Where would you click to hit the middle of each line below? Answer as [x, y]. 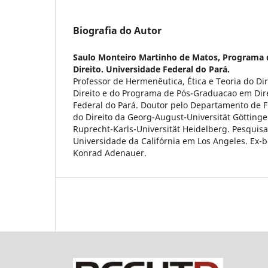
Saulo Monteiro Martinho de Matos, [148, 57]
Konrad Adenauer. [110, 153]
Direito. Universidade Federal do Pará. [151, 69]
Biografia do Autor [117, 30]
